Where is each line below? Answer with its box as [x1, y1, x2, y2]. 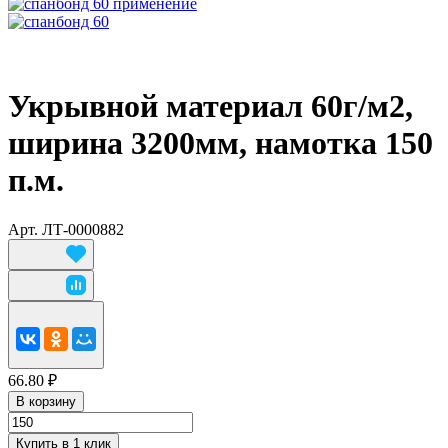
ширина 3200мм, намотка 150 [8, 125, 433, 162]
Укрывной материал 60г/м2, [8, 88, 413, 125]
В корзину [16, 393, 76, 409]
